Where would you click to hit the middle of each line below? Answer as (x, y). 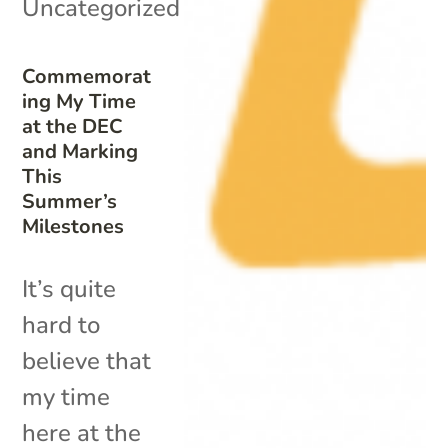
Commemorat (87, 76)
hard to (61, 324)
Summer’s (70, 201)
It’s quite (69, 288)
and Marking (80, 151)
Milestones (73, 226)
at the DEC (73, 126)
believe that (87, 360)
